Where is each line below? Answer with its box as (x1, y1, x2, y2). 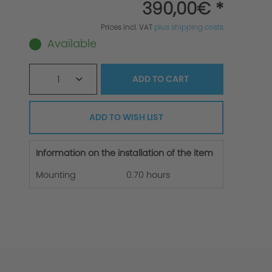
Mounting (36, 169, 76, 182)
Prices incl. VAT (101, 22, 154, 33)
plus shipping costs (154, 22, 223, 33)
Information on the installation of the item (36, 147, 213, 160)
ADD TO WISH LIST (89, 111, 163, 124)
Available (47, 36, 97, 52)
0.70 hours (126, 169, 170, 182)
